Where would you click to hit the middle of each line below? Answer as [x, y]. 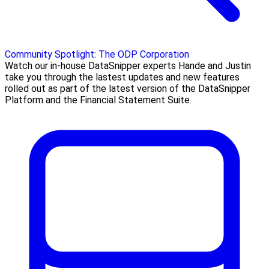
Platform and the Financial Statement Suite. [98, 100]
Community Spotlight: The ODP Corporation [97, 54]
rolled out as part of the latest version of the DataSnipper [128, 88]
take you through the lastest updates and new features [122, 77]
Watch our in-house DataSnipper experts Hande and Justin [128, 65]
